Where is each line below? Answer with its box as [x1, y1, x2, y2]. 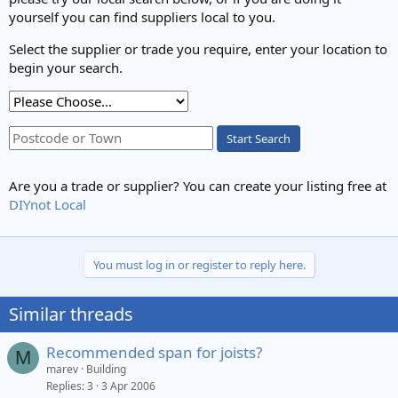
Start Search [227, 130, 291, 147]
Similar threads [9, 301, 133, 326]
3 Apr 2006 [101, 378, 155, 394]
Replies [46, 378, 82, 394]
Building [86, 361, 126, 377]
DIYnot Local [9, 195, 86, 213]
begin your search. [9, 58, 123, 76]
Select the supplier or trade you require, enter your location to [9, 39, 387, 58]
